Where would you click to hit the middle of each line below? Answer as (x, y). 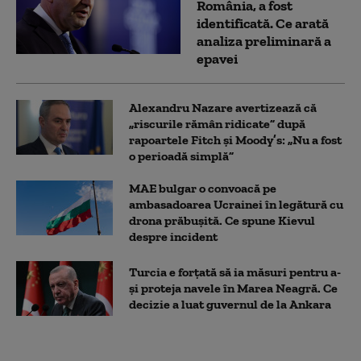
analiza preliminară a (264, 41)
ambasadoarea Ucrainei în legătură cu (236, 205)
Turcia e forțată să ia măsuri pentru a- (235, 272)
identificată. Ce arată (263, 24)
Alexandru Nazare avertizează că (223, 108)
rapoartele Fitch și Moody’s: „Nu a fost (235, 140)
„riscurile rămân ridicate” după (217, 124)
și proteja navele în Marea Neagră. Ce (233, 288)
